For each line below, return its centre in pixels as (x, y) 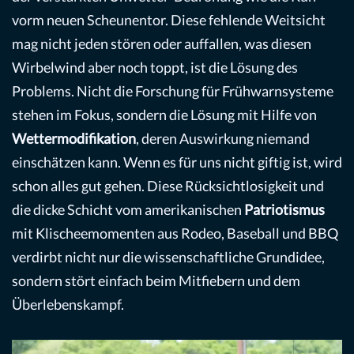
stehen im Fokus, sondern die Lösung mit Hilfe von (164, 114)
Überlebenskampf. (68, 304)
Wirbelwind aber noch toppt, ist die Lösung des (155, 67)
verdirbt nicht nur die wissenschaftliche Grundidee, (168, 256)
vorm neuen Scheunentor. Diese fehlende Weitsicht (169, 19)
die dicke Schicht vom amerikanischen (128, 209)
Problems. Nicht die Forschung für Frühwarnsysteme (173, 90)
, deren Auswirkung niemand (223, 138)
